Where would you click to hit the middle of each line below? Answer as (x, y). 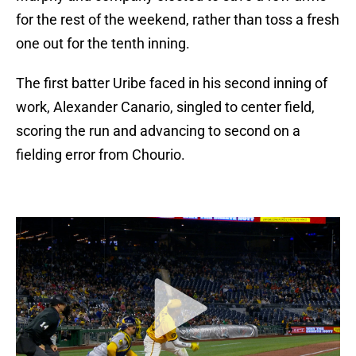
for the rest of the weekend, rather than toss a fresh (178, 20)
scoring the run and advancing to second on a (158, 131)
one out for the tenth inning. (103, 44)
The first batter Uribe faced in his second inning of (172, 83)
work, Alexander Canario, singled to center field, (165, 107)
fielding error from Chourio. (101, 155)
